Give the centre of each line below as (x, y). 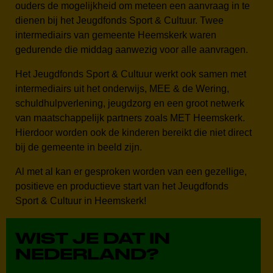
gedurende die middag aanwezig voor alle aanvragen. (132, 50)
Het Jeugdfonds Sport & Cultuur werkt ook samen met (131, 74)
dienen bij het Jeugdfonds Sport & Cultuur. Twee (119, 20)
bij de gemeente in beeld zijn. (79, 147)
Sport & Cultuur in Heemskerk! (81, 201)
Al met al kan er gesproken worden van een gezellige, (131, 172)
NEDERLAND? (87, 254)
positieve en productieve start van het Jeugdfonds (122, 186)
